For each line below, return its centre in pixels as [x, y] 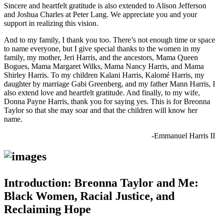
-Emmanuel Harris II [183, 135]
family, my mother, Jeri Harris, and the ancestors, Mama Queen [101, 57]
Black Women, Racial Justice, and [89, 196]
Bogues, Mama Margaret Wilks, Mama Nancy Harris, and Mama [104, 66]
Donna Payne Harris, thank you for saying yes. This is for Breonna [107, 101]
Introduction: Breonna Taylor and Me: [101, 183]
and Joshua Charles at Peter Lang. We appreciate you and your [100, 14]
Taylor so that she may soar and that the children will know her [101, 110]
